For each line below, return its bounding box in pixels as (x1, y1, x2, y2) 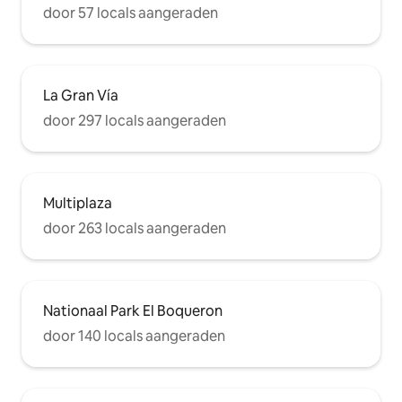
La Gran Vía (43, 85, 118, 105)
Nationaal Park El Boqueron (43, 301, 223, 320)
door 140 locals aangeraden (43, 326, 225, 345)
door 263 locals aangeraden (43, 218, 226, 238)
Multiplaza (43, 193, 112, 213)
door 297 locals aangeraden (43, 110, 226, 130)
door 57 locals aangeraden (43, 3, 218, 22)
